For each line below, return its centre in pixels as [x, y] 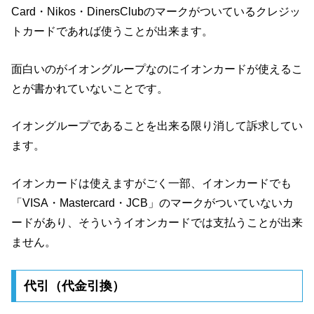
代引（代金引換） [74, 286]
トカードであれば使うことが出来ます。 [112, 31]
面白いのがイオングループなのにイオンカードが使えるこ [157, 69]
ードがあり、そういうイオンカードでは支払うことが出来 [157, 222]
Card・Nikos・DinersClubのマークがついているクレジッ [156, 11]
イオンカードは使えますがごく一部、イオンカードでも [151, 183]
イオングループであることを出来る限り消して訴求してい [157, 126]
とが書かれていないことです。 [90, 88]
